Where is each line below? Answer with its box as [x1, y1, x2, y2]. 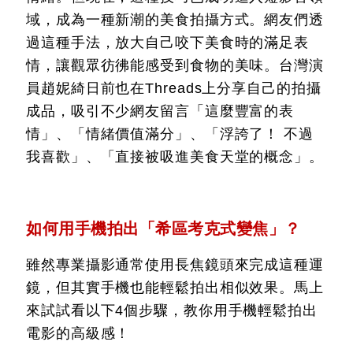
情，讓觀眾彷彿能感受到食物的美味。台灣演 [26, 58, 324, 73]
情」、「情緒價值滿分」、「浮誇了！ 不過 [26, 126, 314, 142]
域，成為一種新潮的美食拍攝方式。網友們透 [26, 12, 324, 28]
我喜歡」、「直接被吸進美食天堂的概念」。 [26, 149, 324, 165]
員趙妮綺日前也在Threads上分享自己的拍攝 [26, 80, 321, 96]
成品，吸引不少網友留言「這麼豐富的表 [26, 103, 295, 119]
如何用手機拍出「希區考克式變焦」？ [26, 220, 301, 237]
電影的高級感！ [26, 325, 131, 341]
